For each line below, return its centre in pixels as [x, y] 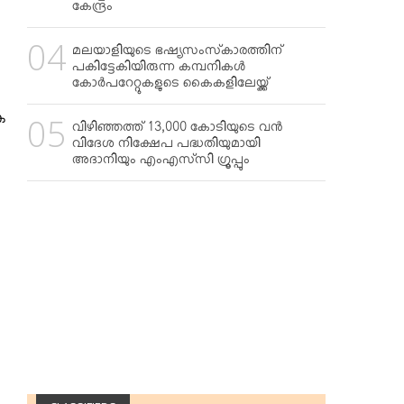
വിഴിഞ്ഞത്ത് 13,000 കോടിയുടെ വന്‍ [178, 130]
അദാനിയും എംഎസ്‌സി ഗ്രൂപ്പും [161, 162]
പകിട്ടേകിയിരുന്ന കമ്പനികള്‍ [159, 69]
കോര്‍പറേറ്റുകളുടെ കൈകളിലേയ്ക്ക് [170, 86]
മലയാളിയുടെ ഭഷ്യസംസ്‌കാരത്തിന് [177, 53]
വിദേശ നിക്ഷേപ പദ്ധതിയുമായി [166, 146]
